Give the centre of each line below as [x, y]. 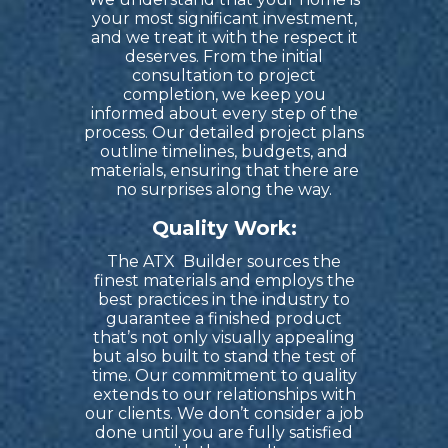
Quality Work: [224, 228]
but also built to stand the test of [224, 357]
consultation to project [224, 76]
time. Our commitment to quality [224, 376]
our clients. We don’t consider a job [224, 414]
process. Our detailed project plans [224, 133]
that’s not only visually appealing [224, 338]
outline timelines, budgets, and [224, 152]
